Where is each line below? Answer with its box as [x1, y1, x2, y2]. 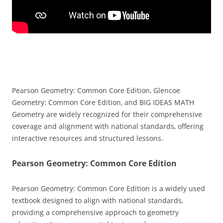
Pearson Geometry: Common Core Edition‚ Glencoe [12, 85, 180, 95]
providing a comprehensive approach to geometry [12, 207, 179, 217]
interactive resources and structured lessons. [12, 133, 163, 143]
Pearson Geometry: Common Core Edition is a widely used [12, 183, 205, 193]
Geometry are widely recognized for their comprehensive [12, 109, 202, 119]
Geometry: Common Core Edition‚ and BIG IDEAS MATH [12, 97, 194, 107]
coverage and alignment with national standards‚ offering [12, 121, 204, 131]
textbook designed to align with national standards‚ [12, 195, 183, 205]
